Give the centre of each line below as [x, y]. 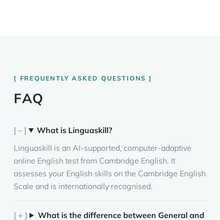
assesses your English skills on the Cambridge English [110, 173]
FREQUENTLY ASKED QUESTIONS [83, 78]
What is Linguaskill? [74, 130]
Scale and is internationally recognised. [83, 186]
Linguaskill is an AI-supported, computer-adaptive [103, 148]
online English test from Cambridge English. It [95, 161]
